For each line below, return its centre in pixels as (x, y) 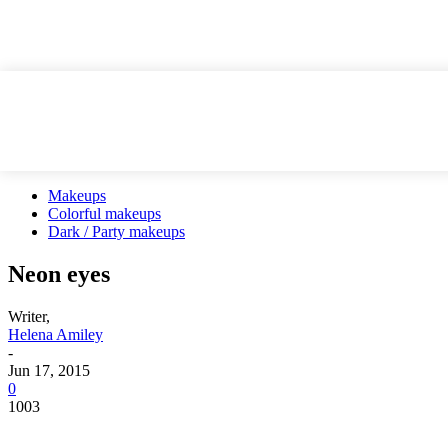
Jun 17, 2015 (49, 370)
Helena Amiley (55, 334)
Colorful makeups (104, 213)
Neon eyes (59, 273)
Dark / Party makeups (116, 231)
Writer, (29, 316)
